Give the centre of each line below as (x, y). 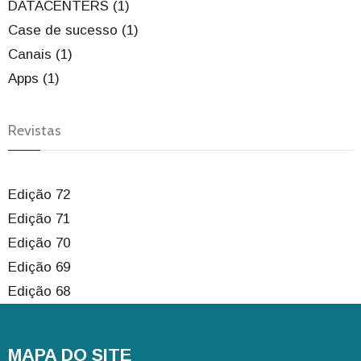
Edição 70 (39, 243)
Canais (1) (40, 55)
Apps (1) (34, 79)
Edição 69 (39, 268)
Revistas (35, 131)
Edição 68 (39, 292)
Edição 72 (39, 195)
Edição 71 (39, 219)
